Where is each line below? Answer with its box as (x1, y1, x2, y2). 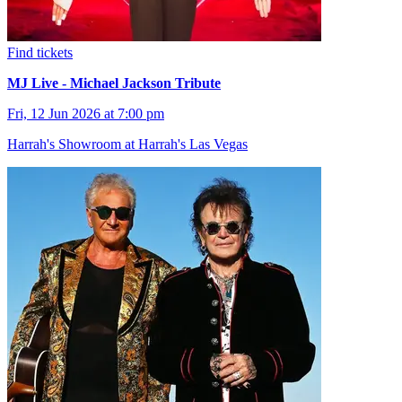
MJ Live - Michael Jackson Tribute (7, 74, 221, 91)
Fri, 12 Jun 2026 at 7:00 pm (7, 105, 164, 121)
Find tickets (7, 44, 73, 60)
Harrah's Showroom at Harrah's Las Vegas (7, 135, 248, 152)
